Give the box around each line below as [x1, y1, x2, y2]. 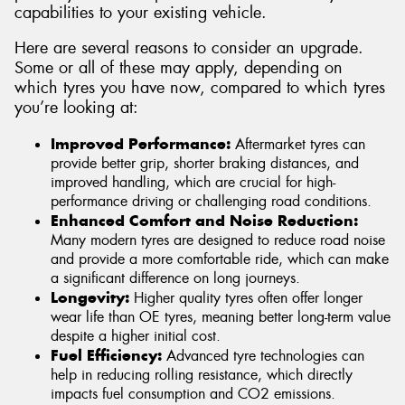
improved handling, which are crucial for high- [51, 172, 335, 192]
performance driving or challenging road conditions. [51, 191, 372, 211]
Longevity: [51, 287, 129, 307]
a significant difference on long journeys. [51, 268, 300, 287]
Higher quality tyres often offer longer [129, 287, 363, 307]
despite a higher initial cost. [51, 325, 221, 345]
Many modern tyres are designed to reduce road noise [51, 230, 385, 250]
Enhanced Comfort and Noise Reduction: [51, 210, 358, 231]
